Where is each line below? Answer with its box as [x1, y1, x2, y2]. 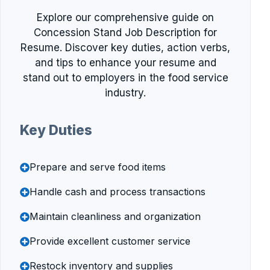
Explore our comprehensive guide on [37, 11, 214, 24]
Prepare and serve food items [30, 161, 166, 173]
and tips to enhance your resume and [34, 57, 216, 69]
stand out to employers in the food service [22, 72, 228, 84]
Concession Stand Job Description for [34, 27, 217, 39]
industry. [105, 87, 146, 99]
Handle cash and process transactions [30, 186, 206, 198]
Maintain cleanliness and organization [30, 210, 201, 222]
